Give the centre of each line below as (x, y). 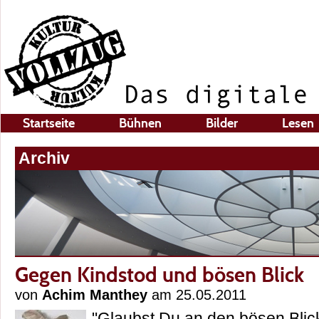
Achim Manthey (95, 295)
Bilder (222, 123)
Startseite (49, 123)
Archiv (44, 158)
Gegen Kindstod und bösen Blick (159, 275)
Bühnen (140, 123)
